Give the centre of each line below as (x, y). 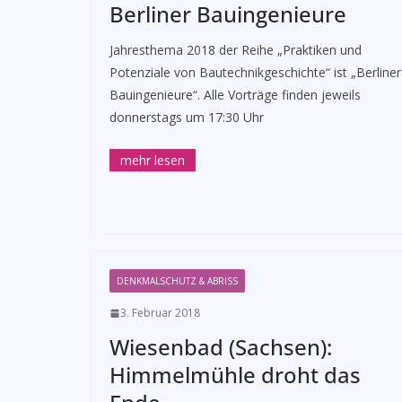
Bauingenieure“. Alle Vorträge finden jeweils (235, 95)
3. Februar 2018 (160, 313)
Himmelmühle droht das (235, 375)
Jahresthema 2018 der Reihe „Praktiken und (236, 50)
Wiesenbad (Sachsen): (221, 347)
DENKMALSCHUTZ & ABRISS (177, 281)
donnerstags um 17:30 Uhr (187, 117)
